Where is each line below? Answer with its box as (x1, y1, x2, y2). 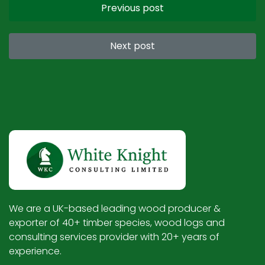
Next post (110, 38, 155, 53)
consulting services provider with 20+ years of (9, 230, 219, 244)
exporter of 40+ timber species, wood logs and (9, 216, 225, 230)
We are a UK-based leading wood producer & (9, 202, 221, 216)
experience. (9, 244, 62, 258)
